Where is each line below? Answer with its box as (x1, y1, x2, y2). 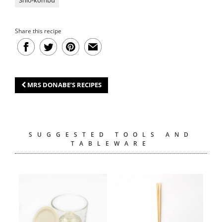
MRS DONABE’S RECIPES (27, 80, 102, 90)
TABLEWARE (71, 139, 151, 148)
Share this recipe (15, 26, 62, 35)
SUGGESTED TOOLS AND (28, 130, 193, 139)
